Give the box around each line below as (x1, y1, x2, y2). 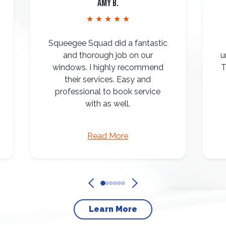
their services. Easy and (65, 74, 151, 84)
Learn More (89, 204, 137, 214)
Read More (87, 131, 129, 141)
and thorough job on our (63, 50, 153, 60)
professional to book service (55, 86, 161, 96)
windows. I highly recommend (52, 62, 163, 72)
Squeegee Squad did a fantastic (48, 38, 167, 48)
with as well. (85, 98, 131, 108)
